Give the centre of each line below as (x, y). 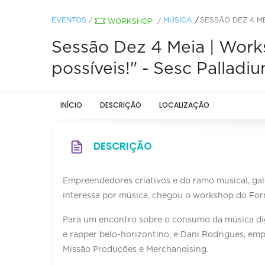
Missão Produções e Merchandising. (135, 249)
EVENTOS (69, 20)
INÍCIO (71, 105)
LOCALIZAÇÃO (184, 105)
